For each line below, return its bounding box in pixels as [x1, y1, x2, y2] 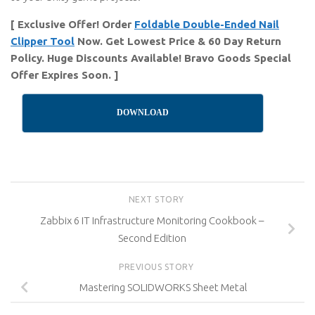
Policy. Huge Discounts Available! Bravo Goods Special [11, 52, 291, 64]
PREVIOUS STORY [119, 262, 196, 271]
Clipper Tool [11, 35, 75, 47]
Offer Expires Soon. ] [11, 69, 119, 81]
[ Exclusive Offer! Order [11, 18, 134, 30]
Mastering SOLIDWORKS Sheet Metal [79, 281, 247, 294]
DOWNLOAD [117, 108, 169, 117]
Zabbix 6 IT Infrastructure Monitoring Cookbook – [40, 214, 264, 226]
